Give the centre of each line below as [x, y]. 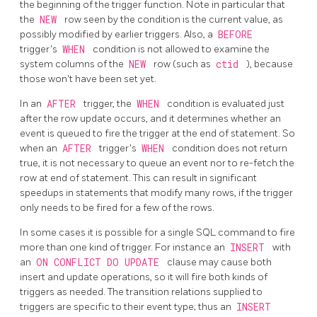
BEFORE [235, 35]
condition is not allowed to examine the [181, 50]
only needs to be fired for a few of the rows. [117, 208]
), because [270, 64]
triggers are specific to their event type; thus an [127, 307]
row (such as [183, 64]
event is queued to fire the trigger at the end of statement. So [157, 134]
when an [40, 149]
